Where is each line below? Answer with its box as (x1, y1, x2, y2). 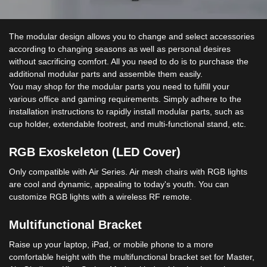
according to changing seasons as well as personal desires (9, 44, 231, 54)
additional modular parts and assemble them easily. (9, 69, 203, 79)
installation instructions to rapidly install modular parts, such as (9, 107, 244, 117)
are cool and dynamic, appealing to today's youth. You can (9, 179, 229, 190)
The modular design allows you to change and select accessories (9, 32, 254, 42)
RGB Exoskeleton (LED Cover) (9, 145, 181, 159)
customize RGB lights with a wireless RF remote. (9, 192, 192, 202)
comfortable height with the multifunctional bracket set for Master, (9, 252, 254, 262)
